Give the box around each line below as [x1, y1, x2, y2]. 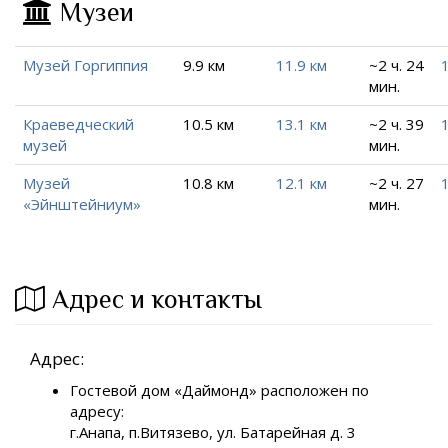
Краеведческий [23, 114, 134, 135]
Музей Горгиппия [23, 55, 148, 76]
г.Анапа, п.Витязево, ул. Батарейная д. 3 [70, 422, 356, 443]
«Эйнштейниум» [23, 194, 141, 215]
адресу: [70, 401, 124, 422]
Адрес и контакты [52, 285, 262, 315]
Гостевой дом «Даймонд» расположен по [70, 380, 369, 401]
